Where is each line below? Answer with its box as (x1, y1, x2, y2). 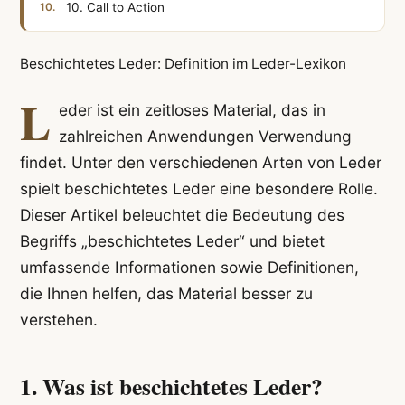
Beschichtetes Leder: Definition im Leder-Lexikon (19, 54, 346, 72)
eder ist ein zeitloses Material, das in (58, 100, 325, 120)
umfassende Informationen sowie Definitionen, (19, 258, 359, 278)
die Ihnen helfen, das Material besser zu (19, 284, 313, 304)
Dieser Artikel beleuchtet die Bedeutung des (19, 205, 344, 225)
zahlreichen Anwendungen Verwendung (58, 127, 352, 146)
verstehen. (19, 310, 98, 330)
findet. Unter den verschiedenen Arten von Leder (19, 153, 381, 173)
